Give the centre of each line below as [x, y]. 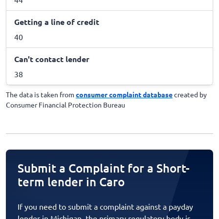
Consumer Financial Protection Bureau [66, 104]
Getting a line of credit [57, 22]
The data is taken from [41, 94]
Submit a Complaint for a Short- [104, 168]
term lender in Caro [71, 181]
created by [190, 94]
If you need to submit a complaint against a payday [105, 206]
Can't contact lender [52, 59]
